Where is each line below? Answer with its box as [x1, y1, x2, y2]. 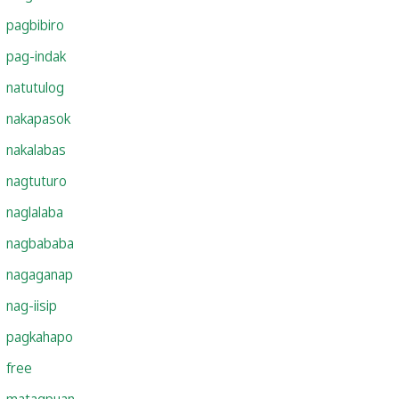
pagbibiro [6, 14, 64, 35]
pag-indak [6, 45, 66, 66]
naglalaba [6, 201, 63, 222]
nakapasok [6, 108, 70, 128]
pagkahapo [6, 326, 73, 346]
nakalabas [6, 139, 66, 159]
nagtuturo [6, 170, 67, 191]
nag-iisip [6, 295, 57, 315]
